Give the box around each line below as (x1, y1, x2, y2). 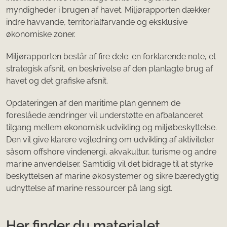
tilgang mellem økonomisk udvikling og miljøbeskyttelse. (6, 122, 217, 132)
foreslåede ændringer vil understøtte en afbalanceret (6, 110, 203, 120)
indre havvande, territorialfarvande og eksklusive (6, 17, 187, 27)
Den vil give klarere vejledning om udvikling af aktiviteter (6, 134, 214, 144)
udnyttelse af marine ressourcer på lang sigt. (6, 183, 172, 193)
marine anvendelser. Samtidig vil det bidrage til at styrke (6, 159, 213, 169)
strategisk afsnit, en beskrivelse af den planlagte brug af (6, 63, 213, 73)
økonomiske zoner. (6, 29, 75, 39)
